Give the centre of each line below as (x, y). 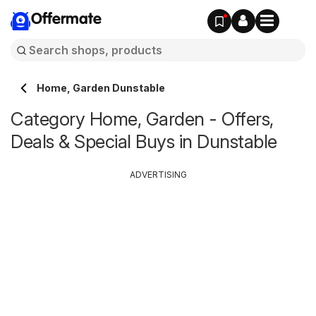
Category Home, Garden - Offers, (142, 119)
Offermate (66, 20)
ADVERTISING (158, 175)
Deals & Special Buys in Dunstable (144, 141)
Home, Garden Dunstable (101, 88)
